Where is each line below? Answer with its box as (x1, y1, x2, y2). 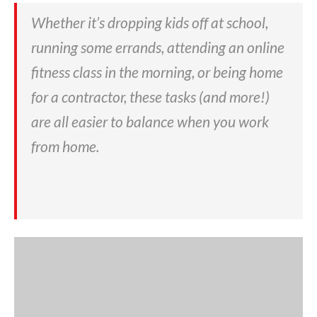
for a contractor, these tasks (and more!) (31, 88, 270, 106)
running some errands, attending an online (31, 38, 284, 57)
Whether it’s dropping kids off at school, (31, 13, 268, 32)
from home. (31, 137, 99, 156)
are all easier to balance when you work (31, 113, 269, 131)
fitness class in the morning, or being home (31, 63, 283, 81)
